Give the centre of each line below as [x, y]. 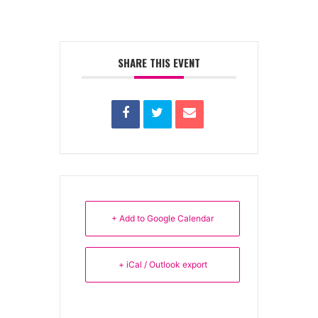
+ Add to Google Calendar [163, 218]
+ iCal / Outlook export [163, 264]
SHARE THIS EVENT [159, 62]
